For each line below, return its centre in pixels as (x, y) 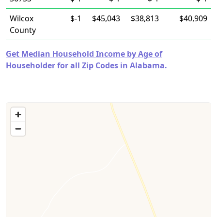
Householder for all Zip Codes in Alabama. (86, 65)
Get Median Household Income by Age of (84, 54)
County (23, 30)
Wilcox (22, 18)
